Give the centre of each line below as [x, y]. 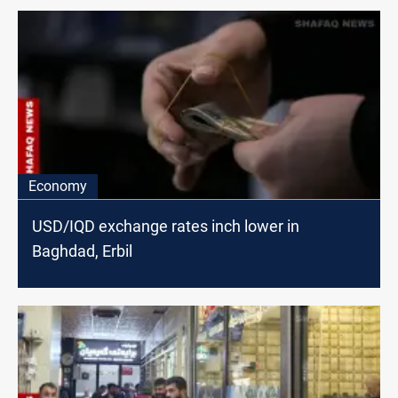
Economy [58, 186]
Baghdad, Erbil [82, 251]
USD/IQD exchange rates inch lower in [166, 226]
